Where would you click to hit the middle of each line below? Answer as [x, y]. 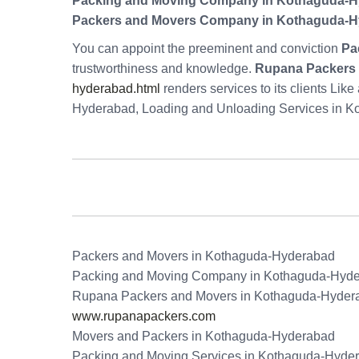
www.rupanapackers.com [144, 317]
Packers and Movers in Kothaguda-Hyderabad [204, 256]
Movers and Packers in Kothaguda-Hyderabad [204, 337]
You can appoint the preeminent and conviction [207, 49]
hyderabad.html [116, 89]
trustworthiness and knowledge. [163, 69]
